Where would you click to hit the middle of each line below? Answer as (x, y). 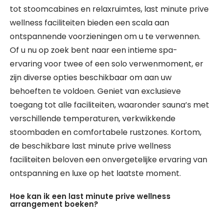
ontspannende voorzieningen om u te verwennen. (105, 36)
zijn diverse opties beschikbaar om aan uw (91, 77)
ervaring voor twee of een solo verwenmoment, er (107, 64)
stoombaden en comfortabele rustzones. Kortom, (106, 132)
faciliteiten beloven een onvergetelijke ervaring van (109, 160)
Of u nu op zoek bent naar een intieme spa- (94, 50)
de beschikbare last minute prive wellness (90, 146)
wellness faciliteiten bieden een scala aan (89, 23)
